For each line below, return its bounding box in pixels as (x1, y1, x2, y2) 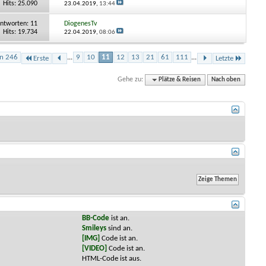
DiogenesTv (64, 20, 97, 27)
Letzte (216, 54, 233, 62)
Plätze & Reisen (159, 76, 201, 83)
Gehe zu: (118, 75, 144, 83)
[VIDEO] (82, 244, 107, 252)
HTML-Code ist (82, 254, 129, 262)
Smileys (82, 224, 107, 232)
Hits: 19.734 (2, 28, 37, 36)
